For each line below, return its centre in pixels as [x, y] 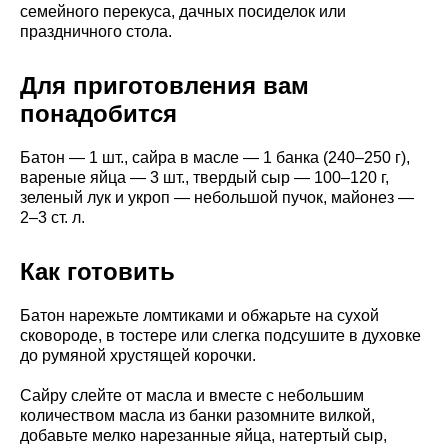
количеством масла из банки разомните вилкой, [197, 415]
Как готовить [97, 271]
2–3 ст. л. [52, 217]
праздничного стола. [96, 31]
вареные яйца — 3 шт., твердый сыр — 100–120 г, [204, 177]
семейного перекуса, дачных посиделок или [183, 11]
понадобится [98, 113]
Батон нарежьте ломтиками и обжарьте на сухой [199, 315]
